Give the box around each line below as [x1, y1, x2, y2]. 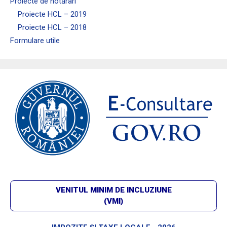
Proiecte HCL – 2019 [18, 10, 87, 19]
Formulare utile [10, 36, 60, 46]
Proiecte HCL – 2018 [18, 23, 87, 32]
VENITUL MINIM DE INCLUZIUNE [55, 185, 172, 195]
